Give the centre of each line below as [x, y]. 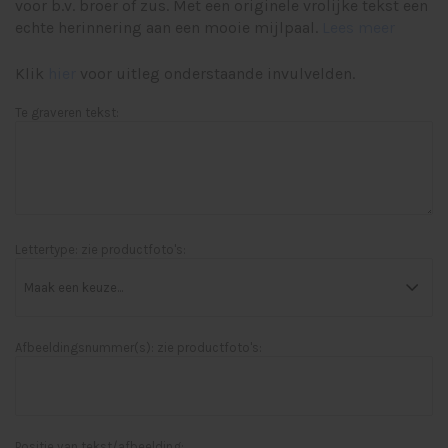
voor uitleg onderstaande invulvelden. [215, 73]
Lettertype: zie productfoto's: [100, 249]
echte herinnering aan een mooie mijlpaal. [168, 27]
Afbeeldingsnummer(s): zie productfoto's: [138, 347]
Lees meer [358, 27]
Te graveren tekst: [67, 112]
